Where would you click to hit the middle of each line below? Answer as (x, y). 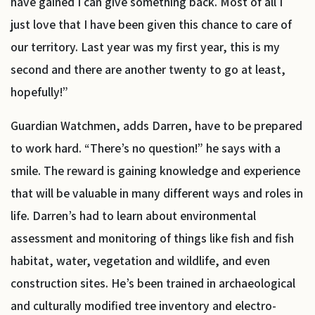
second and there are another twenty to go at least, (148, 69)
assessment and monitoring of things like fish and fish (152, 238)
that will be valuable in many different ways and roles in (157, 193)
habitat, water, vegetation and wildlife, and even (140, 260)
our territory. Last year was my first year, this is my (145, 46)
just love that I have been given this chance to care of (151, 24)
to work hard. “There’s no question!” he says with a (146, 148)
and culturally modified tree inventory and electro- (143, 305)
